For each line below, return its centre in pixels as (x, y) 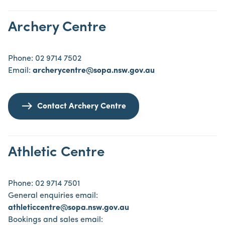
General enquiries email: (53, 196)
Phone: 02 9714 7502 (45, 59)
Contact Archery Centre (82, 106)
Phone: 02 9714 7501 (44, 184)
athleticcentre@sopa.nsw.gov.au (69, 208)
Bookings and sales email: (55, 220)
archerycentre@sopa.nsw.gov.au (94, 71)
